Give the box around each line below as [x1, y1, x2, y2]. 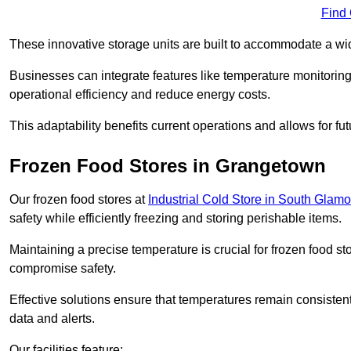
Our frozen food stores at [9, 193, 148, 207]
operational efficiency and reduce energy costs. [9, 88, 270, 102]
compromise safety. [9, 262, 116, 276]
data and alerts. [9, 312, 95, 326]
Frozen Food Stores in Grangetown [9, 155, 326, 177]
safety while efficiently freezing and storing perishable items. [9, 212, 342, 226]
